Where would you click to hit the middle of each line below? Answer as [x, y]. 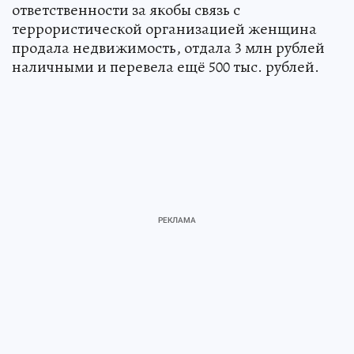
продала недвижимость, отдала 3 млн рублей [168, 47]
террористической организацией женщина [164, 28]
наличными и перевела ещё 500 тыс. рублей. [166, 66]
